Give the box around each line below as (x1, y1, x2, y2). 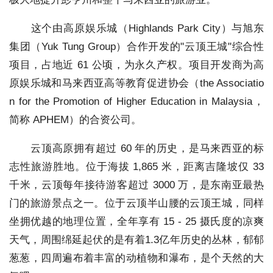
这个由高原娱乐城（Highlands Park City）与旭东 (9, 23, 264, 34)
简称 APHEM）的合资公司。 (9, 114, 141, 126)
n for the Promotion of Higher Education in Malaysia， (9, 96, 264, 107)
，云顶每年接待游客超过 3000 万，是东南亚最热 (30, 179, 264, 191)
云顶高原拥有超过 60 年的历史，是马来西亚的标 (9, 143, 264, 154)
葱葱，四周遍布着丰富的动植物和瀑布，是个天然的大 (9, 252, 264, 264)
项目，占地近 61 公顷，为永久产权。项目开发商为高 (9, 59, 264, 71)
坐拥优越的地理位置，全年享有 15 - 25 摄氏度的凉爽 (9, 216, 264, 227)
